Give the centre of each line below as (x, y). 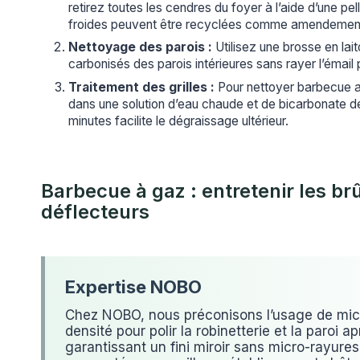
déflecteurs (95, 211)
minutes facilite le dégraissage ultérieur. (178, 121)
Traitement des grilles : (141, 88)
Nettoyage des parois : (140, 47)
